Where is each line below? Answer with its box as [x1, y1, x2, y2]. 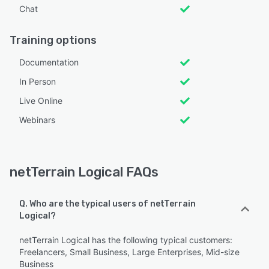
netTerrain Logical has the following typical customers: [19, 234, 232, 245]
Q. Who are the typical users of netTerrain [19, 198, 196, 209]
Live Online [19, 95, 62, 106]
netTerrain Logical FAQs [10, 163, 159, 180]
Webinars [19, 114, 55, 125]
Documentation [19, 56, 79, 67]
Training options [10, 33, 97, 47]
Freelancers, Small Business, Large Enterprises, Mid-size [19, 246, 240, 257]
